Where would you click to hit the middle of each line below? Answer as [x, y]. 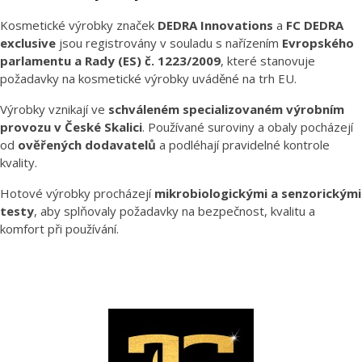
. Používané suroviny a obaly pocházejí [248, 126]
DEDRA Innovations [215, 25]
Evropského [318, 42]
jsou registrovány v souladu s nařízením [169, 42]
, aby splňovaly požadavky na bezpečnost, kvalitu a [175, 210]
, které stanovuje [268, 60]
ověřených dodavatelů [87, 144]
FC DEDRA [315, 25]
